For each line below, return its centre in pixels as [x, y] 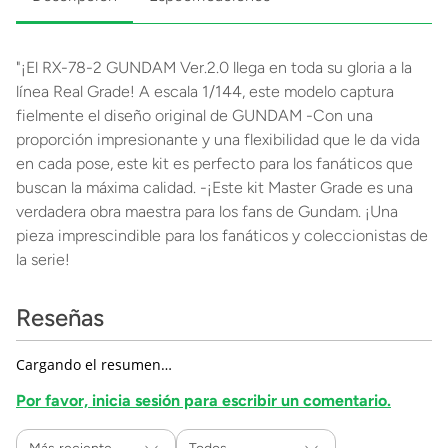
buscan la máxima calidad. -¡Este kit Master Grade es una [214, 188]
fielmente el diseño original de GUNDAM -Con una [194, 116]
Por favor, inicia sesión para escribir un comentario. [203, 401]
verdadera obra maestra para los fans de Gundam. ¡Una [207, 212]
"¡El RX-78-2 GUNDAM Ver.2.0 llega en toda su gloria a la [214, 68]
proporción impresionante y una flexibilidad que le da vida [218, 140]
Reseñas [60, 318]
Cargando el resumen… [94, 365]
